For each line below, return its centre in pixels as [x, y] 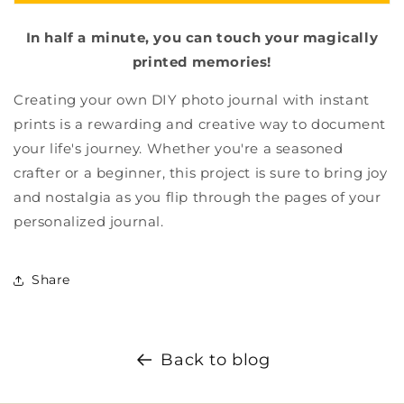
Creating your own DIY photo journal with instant [192, 99]
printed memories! [202, 61]
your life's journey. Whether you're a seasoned [179, 148]
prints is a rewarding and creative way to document [200, 124]
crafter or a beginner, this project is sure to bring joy [201, 172]
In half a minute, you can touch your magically [202, 37]
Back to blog [216, 359]
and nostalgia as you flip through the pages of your [197, 197]
